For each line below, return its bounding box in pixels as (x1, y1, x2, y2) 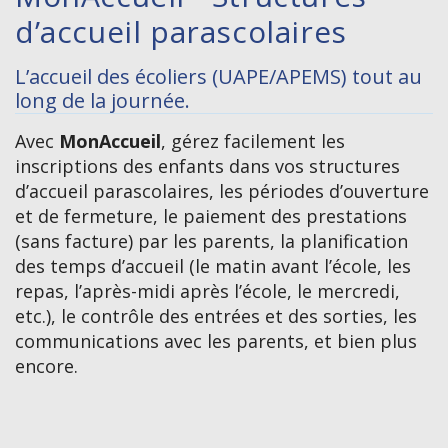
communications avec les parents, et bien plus (15, 329, 417, 354)
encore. (15, 354, 78, 379)
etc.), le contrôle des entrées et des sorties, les (15, 304, 417, 329)
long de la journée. (15, 87, 190, 115)
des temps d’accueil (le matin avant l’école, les (15, 254, 411, 279)
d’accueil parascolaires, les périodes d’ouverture (15, 179, 429, 204)
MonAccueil (59, 129, 161, 154)
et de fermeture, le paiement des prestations (15, 204, 407, 229)
